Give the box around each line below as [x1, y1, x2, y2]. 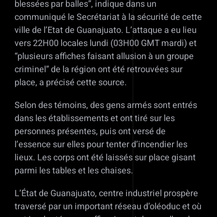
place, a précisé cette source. [15, 76, 127, 90]
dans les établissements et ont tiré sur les [15, 112, 175, 125]
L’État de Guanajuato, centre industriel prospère [15, 187, 198, 201]
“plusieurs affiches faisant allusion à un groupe [15, 50, 194, 63]
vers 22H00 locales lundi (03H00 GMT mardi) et [15, 37, 197, 50]
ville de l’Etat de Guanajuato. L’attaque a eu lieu [15, 24, 197, 37]
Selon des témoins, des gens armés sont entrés [15, 99, 197, 112]
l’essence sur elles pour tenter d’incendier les [15, 138, 187, 152]
